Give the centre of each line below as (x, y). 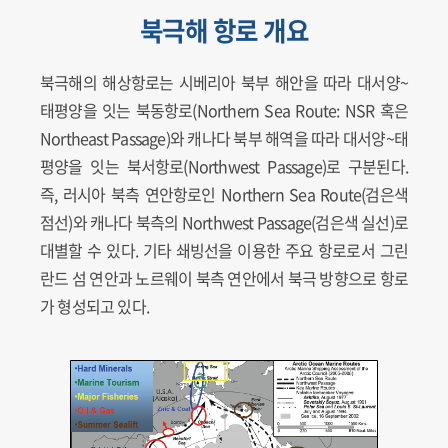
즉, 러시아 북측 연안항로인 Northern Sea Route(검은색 (224, 194)
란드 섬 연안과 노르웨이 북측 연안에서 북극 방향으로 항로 (224, 278)
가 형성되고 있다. (94, 306)
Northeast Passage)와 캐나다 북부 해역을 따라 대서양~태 (224, 138)
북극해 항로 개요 (224, 30)
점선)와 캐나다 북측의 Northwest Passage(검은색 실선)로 (224, 222)
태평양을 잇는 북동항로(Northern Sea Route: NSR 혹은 (224, 110)
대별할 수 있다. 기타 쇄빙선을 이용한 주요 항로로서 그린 (224, 250)
